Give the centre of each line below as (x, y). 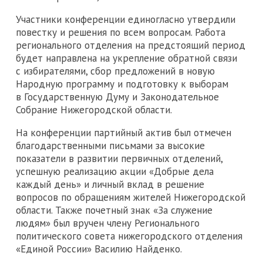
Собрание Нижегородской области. (94, 109)
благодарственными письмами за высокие (110, 145)
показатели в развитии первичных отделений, (119, 158)
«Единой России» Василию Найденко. (99, 249)
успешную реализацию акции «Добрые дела (115, 171)
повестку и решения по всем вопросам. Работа (121, 32)
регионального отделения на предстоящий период (131, 45)
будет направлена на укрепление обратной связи (127, 58)
